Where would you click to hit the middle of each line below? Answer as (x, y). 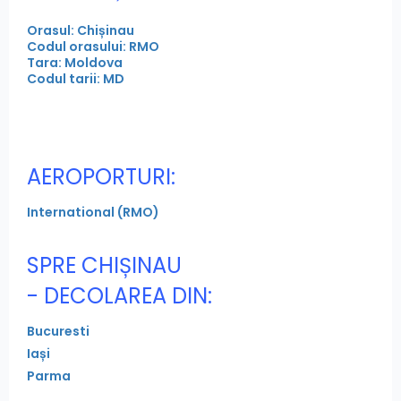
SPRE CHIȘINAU (104, 266)
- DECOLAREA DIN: (119, 296)
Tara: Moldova (75, 63)
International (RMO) (93, 213)
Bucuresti (58, 332)
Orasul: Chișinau (81, 31)
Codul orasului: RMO (93, 47)
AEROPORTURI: (101, 177)
